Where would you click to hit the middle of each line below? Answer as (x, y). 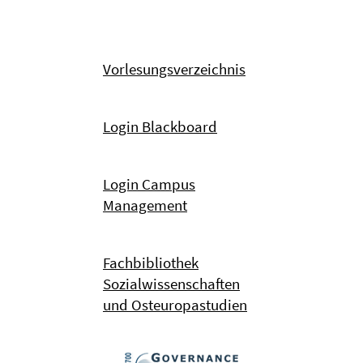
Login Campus (149, 184)
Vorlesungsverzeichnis (174, 69)
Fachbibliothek (151, 263)
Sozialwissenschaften (171, 284)
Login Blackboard (160, 127)
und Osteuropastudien (175, 305)
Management (145, 205)
